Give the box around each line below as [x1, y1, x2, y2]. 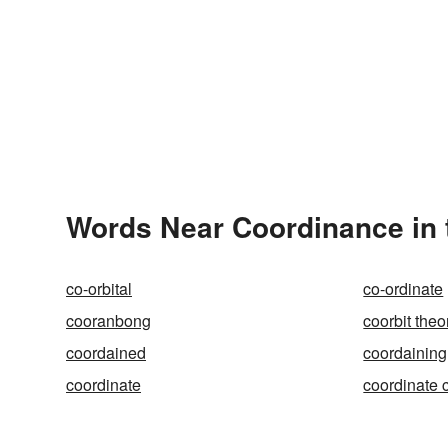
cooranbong [66, 308, 151, 332]
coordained [66, 340, 146, 364]
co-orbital [66, 276, 132, 300]
